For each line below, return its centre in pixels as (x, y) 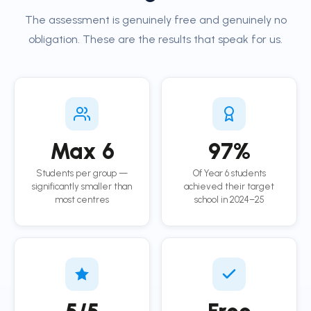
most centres (82, 200)
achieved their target (229, 186)
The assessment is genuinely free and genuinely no (155, 20)
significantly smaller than (82, 186)
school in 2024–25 (229, 200)
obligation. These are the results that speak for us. (155, 39)
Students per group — (82, 173)
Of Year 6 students (229, 173)
